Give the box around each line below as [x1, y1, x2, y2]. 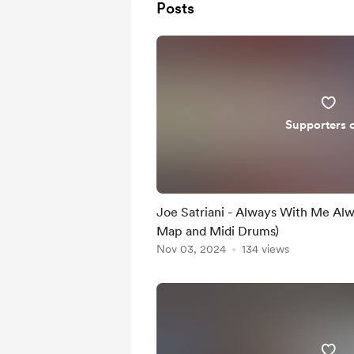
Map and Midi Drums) [156, 224, 279, 239]
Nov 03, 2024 [156, 243, 226, 255]
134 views [242, 243, 289, 255]
